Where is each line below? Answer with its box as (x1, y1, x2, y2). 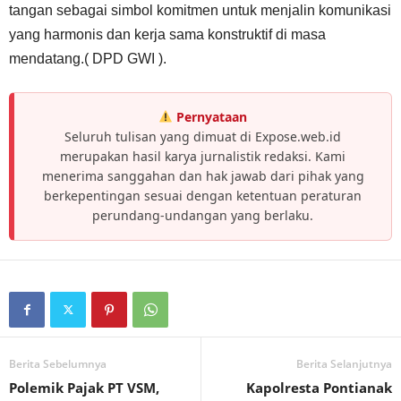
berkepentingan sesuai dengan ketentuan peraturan (44, 186, 362, 204)
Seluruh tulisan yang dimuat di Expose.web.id (64, 127, 341, 145)
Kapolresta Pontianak (246, 378, 392, 397)
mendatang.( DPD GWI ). (9, 50, 166, 66)
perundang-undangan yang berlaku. (92, 206, 313, 224)
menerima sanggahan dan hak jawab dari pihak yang (41, 166, 364, 184)
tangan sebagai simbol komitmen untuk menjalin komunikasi (9, 2, 391, 18)
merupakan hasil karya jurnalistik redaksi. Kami (60, 147, 346, 165)
